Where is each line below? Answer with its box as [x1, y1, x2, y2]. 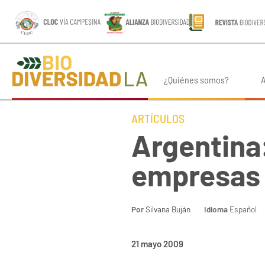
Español [228, 204, 257, 215]
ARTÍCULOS [131, 111, 185, 126]
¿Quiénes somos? [163, 74, 229, 86]
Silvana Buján [146, 204, 190, 215]
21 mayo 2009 [131, 238, 183, 249]
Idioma [204, 204, 228, 215]
